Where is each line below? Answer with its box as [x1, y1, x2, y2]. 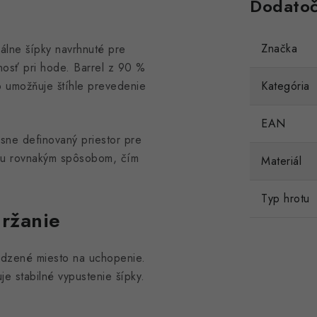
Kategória [261, 78, 310, 94]
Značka [261, 40, 297, 57]
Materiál [261, 153, 301, 169]
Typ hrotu [261, 190, 310, 207]
